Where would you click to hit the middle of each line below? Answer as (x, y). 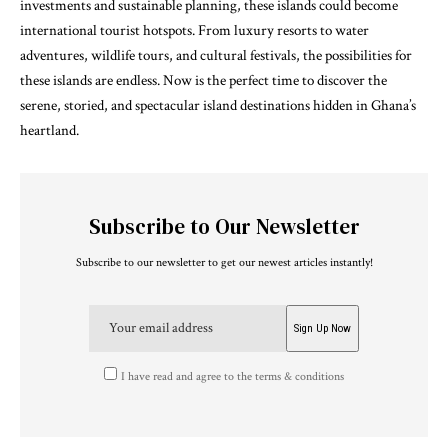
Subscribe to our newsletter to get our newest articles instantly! (224, 263)
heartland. (49, 130)
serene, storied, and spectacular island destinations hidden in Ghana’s (218, 105)
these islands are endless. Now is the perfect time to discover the (203, 80)
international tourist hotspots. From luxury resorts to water (194, 30)
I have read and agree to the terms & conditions (233, 376)
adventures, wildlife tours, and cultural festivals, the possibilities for (216, 55)
